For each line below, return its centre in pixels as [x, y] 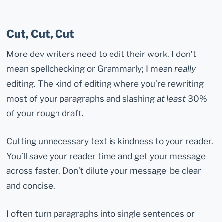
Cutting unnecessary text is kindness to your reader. [110, 141]
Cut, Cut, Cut [41, 34]
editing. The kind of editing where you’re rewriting [105, 84]
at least [171, 99]
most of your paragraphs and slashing [82, 99]
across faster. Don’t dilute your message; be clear [104, 171]
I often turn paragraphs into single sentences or [101, 214]
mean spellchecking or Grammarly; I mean [91, 69]
